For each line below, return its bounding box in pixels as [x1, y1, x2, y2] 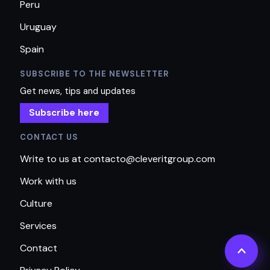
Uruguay [20, 20, 57, 34]
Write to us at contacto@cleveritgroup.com [20, 152, 216, 166]
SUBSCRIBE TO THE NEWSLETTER [20, 69, 169, 80]
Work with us [20, 175, 77, 188]
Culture [20, 197, 53, 210]
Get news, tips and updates [20, 85, 136, 98]
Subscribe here [29, 107, 100, 119]
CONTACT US [20, 132, 79, 143]
